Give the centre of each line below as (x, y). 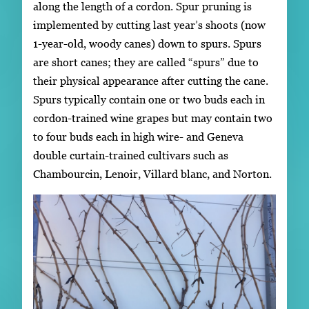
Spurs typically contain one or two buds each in (149, 99)
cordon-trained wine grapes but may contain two (153, 118)
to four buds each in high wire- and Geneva (138, 136)
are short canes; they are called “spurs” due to (146, 62)
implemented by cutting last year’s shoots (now (149, 24)
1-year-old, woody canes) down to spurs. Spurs (147, 43)
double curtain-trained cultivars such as (131, 155)
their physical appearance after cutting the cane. (151, 80)
